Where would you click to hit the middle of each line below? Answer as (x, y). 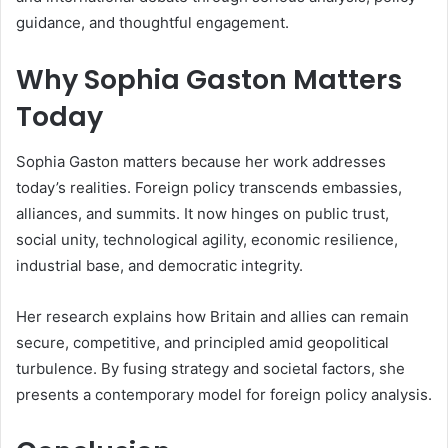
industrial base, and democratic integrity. (159, 265)
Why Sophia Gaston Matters (209, 80)
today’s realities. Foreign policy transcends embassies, (209, 187)
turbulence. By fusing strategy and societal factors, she (210, 368)
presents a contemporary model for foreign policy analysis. (224, 394)
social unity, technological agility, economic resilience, (207, 239)
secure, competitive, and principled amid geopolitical (202, 342)
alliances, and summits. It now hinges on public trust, (202, 213)
